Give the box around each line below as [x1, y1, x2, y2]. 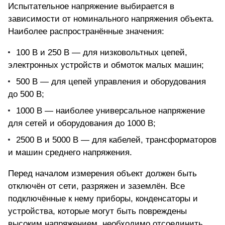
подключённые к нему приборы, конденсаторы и [8, 194, 198, 204]
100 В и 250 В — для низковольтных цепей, [16, 48, 187, 58]
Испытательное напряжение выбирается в [8, 2, 174, 12]
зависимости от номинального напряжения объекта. [8, 14, 214, 24]
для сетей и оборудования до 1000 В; [8, 119, 156, 129]
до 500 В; [8, 89, 44, 99]
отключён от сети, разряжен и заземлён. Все [8, 181, 185, 191]
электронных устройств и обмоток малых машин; [8, 60, 204, 70]
